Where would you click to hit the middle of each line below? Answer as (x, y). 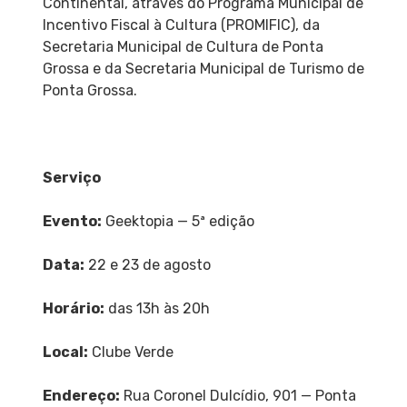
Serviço (71, 177)
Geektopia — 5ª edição (178, 221)
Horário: (73, 308)
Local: (65, 352)
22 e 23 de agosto (147, 264)
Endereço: (81, 395)
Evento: (72, 221)
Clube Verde (130, 352)
